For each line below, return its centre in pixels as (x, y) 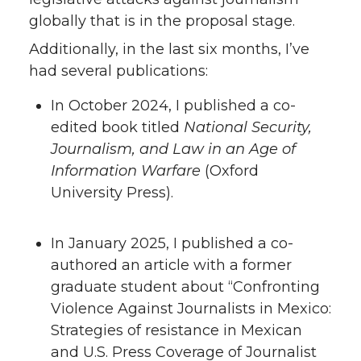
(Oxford (230, 170)
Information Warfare (126, 170)
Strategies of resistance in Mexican (176, 330)
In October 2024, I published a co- (173, 105)
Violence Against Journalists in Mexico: (191, 308)
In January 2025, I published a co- (172, 243)
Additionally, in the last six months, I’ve (169, 49)
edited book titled (117, 127)
